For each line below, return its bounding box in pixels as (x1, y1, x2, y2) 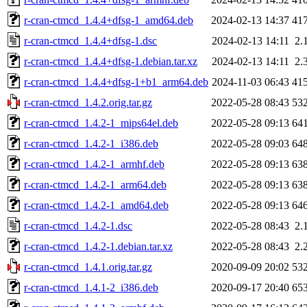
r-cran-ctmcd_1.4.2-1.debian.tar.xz (24, 240, 173, 252)
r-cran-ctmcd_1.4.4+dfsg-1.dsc (24, 34, 157, 47)
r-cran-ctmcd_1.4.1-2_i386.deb (24, 281, 158, 293)
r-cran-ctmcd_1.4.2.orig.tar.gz (24, 96, 152, 108)
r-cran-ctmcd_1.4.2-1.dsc (24, 219, 132, 232)
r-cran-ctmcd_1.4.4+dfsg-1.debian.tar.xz (24, 55, 197, 67)
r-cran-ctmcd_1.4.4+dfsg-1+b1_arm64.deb (24, 75, 208, 88)
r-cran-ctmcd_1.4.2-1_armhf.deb (24, 158, 164, 170)
